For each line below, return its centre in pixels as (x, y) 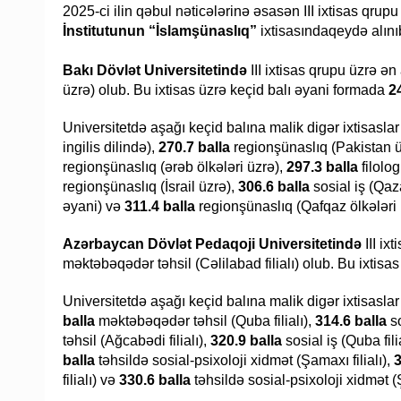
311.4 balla (160, 207)
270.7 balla (196, 148)
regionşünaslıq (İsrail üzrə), (150, 187)
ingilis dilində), (111, 148)
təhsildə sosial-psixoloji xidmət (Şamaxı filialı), (244, 361)
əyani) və (94, 207)
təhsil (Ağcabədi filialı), (137, 341)
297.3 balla (324, 167)
